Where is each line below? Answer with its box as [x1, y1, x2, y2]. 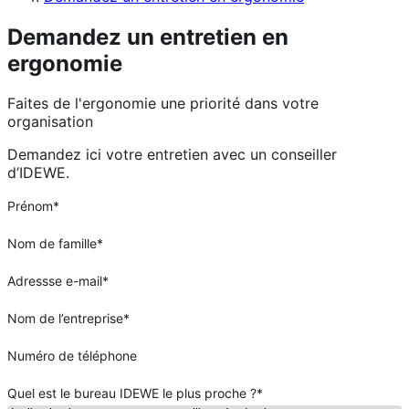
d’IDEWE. [7, 163, 69, 183]
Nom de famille [7, 236, 97, 252]
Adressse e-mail [7, 273, 102, 289]
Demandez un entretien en [7, 23, 288, 50]
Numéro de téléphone [7, 348, 137, 364]
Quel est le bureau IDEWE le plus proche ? [7, 385, 257, 402]
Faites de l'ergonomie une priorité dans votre [7, 94, 319, 113]
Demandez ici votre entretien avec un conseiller [7, 145, 337, 164]
